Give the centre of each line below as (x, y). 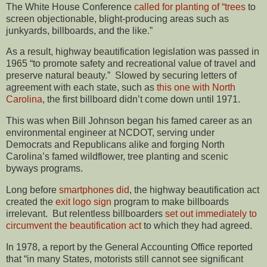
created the (31, 202)
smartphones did (94, 190)
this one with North (196, 88)
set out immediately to (211, 214)
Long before (32, 190)
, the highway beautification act (194, 190)
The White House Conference (70, 7)
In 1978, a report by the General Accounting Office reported (129, 247)
